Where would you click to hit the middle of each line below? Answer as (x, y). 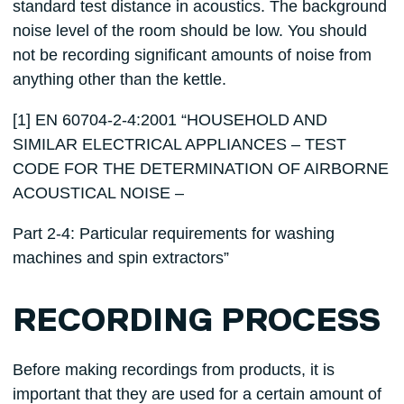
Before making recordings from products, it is (173, 369)
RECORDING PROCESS (196, 321)
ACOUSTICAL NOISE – (98, 193)
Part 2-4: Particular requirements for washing (173, 233)
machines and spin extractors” (120, 257)
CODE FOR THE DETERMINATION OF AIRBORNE (200, 168)
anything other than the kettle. (119, 79)
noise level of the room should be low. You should (189, 30)
